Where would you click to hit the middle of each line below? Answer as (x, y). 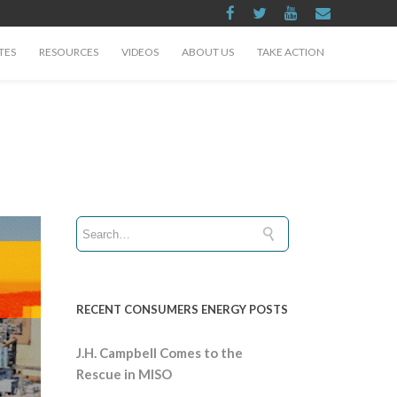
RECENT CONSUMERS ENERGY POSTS (182, 309)
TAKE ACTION (291, 52)
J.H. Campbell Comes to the (160, 353)
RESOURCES (69, 52)
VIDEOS (140, 52)
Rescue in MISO (124, 374)
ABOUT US (208, 52)
